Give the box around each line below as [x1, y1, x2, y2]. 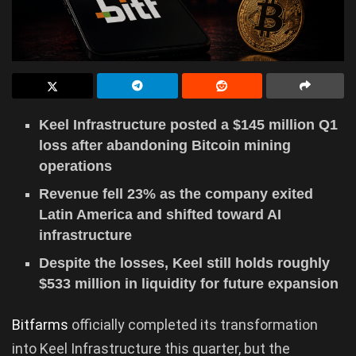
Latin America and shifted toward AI [39, 206, 282, 222]
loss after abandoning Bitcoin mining [39, 137, 292, 153]
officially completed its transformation [72, 315, 318, 333]
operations [39, 157, 113, 174]
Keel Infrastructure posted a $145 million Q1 [39, 116, 339, 133]
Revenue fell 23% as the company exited [39, 185, 314, 202]
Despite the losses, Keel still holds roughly [39, 254, 331, 271]
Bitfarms [12, 315, 72, 333]
